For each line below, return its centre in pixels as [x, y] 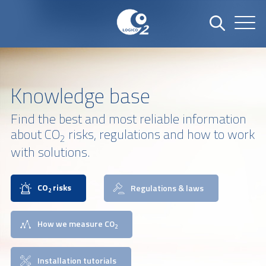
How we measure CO [76, 224]
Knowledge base [80, 96]
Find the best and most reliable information [128, 119]
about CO [35, 134]
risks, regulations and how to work [160, 134]
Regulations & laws [167, 188]
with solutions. [50, 152]
